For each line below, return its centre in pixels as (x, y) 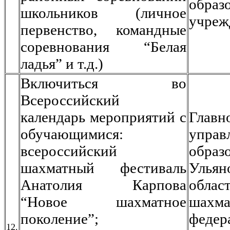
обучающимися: (72, 134)
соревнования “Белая (103, 47)
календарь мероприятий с (103, 117)
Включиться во (103, 83)
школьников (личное (103, 13)
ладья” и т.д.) (62, 64)
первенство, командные (103, 30)
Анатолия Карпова (103, 185)
